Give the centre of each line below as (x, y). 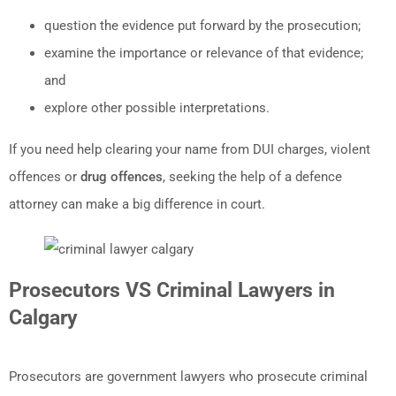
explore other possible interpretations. (157, 107)
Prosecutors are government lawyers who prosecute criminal (188, 376)
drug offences (122, 176)
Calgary (43, 317)
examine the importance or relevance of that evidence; (204, 53)
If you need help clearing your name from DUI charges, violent (190, 149)
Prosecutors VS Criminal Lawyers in (172, 289)
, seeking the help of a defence (252, 176)
